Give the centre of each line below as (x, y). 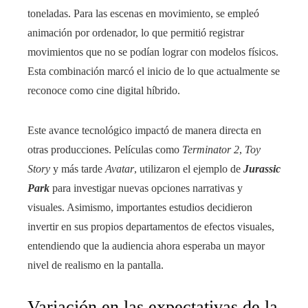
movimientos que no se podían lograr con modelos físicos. (153, 52)
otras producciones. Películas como (105, 149)
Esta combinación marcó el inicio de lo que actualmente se (154, 71)
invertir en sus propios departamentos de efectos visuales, (151, 226)
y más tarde (78, 168)
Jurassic (262, 168)
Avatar (120, 168)
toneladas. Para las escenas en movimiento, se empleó (143, 13)
